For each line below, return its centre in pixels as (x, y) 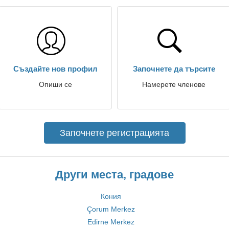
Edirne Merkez (111, 222)
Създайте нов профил (55, 69)
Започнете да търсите (174, 69)
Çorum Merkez (111, 209)
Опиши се (55, 84)
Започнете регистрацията (114, 133)
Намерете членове (174, 84)
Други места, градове (114, 175)
